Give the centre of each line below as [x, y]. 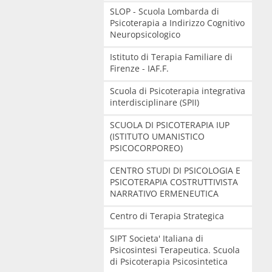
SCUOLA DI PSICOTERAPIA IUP [169, 125]
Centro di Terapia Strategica [167, 216]
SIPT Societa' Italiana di [156, 238]
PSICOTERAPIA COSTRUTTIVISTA [174, 182]
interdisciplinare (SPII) [154, 102]
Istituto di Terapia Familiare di [171, 57]
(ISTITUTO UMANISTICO [157, 136]
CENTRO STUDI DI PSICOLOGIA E [175, 170]
